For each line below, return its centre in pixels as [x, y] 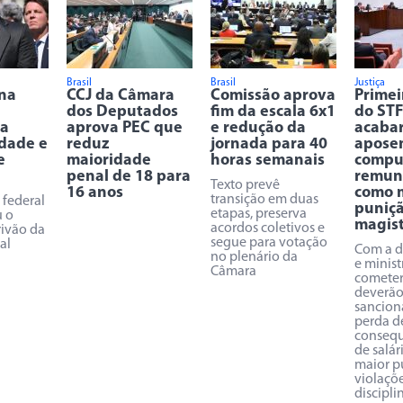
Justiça [370, 83]
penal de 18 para [129, 177]
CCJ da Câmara [121, 96]
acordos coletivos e [268, 228]
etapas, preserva [259, 214]
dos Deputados [122, 112]
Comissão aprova [273, 96]
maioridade [109, 161]
